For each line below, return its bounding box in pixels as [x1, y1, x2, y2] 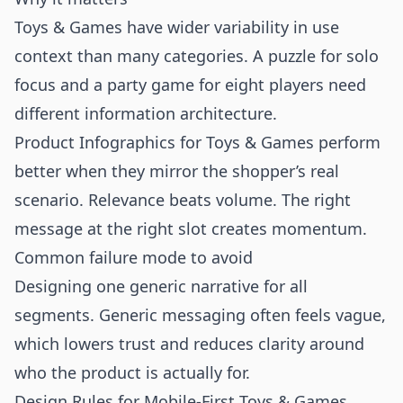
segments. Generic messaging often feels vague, [14, 304, 386, 326]
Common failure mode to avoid [14, 246, 253, 268]
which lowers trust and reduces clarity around [14, 333, 364, 354]
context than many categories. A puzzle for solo [14, 45, 379, 67]
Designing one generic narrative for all [14, 275, 308, 297]
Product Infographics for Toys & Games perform [14, 131, 381, 153]
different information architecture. [14, 103, 277, 124]
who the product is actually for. [14, 362, 250, 383]
